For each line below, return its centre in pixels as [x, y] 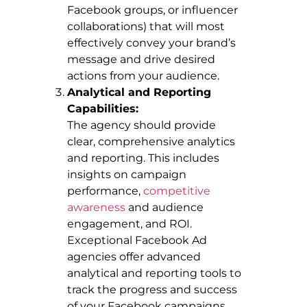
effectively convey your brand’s [151, 42]
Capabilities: [103, 108]
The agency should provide [142, 125]
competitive [177, 191]
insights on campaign [127, 174]
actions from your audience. [143, 75]
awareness [96, 207]
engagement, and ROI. [130, 223]
